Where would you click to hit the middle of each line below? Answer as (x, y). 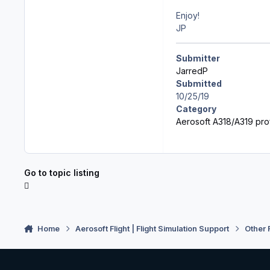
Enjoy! (188, 15)
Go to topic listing (62, 172)
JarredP (192, 71)
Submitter (198, 58)
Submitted (199, 83)
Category (196, 108)
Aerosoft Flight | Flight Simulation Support (152, 228)
